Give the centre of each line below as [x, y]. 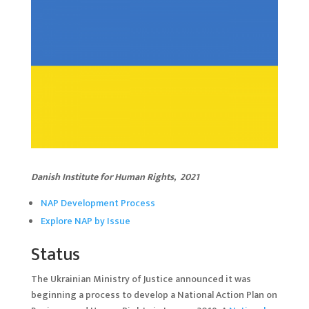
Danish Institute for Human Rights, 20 [110, 177]
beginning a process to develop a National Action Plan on [154, 295]
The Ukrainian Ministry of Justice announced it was [141, 279]
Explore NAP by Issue [85, 221]
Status [55, 255]
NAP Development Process [98, 203]
